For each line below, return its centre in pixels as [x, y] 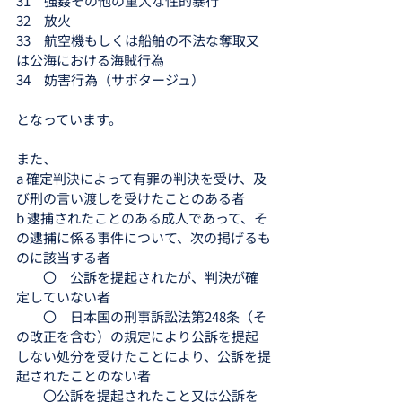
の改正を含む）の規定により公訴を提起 [137, 336]
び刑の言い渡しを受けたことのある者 [131, 198]
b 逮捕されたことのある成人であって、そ [142, 218]
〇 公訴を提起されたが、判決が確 [137, 277]
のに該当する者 [63, 257]
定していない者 [63, 297]
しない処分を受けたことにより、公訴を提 [144, 356]
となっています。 [69, 119]
